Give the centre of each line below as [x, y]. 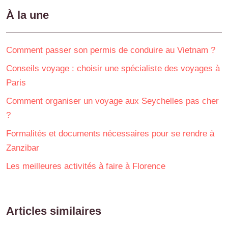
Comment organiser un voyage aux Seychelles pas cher [112, 101]
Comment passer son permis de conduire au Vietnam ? [111, 50]
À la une [27, 15]
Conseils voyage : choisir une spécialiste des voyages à [113, 68]
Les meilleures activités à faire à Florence [86, 166]
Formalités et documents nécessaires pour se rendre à [110, 133]
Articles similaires [54, 211]
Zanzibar [23, 148]
